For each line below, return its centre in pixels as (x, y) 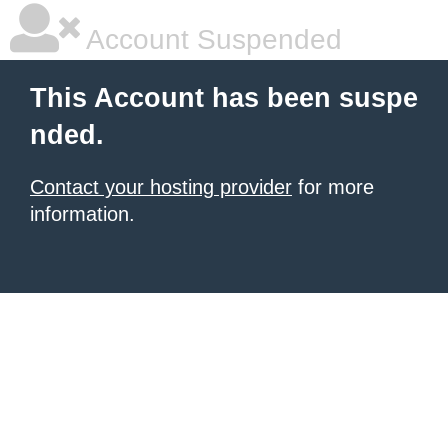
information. (82, 214)
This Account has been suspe (224, 98)
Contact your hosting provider (161, 187)
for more (333, 187)
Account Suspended (211, 39)
